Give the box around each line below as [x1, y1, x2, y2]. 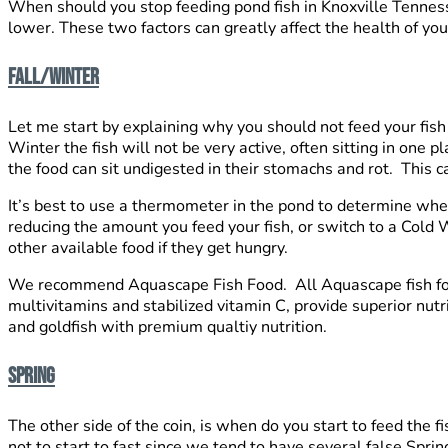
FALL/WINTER [8, 63, 99, 91]
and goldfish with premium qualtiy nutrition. [8, 316, 327, 339]
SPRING [8, 363, 55, 391]
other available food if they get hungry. [8, 237, 288, 260]
